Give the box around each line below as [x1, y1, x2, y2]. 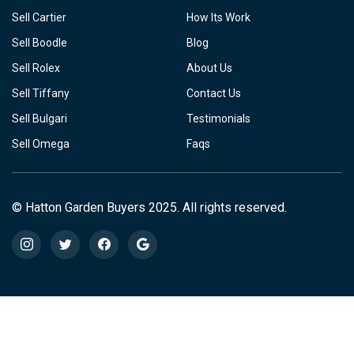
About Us [186, 62, 232, 75]
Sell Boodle [12, 36, 67, 50]
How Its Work [186, 11, 250, 24]
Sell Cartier [12, 11, 66, 24]
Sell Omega [12, 137, 70, 151]
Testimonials [186, 112, 250, 126]
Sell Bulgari [12, 112, 67, 126]
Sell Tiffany [12, 87, 70, 100]
